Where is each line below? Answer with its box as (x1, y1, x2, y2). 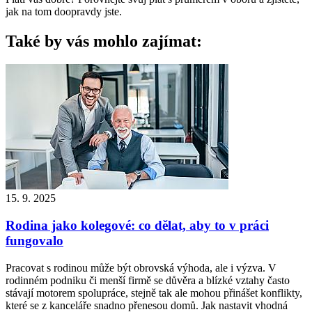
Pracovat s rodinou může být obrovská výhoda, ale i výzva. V (6, 261, 276, 274)
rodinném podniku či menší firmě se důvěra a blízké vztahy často (6, 274, 290, 286)
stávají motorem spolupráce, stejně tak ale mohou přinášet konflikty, (6, 286, 302, 299)
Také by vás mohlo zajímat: (6, 31, 202, 50)
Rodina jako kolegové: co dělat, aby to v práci (6, 218, 269, 233)
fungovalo (6, 233, 63, 249)
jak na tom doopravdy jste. (6, 5, 122, 17)
